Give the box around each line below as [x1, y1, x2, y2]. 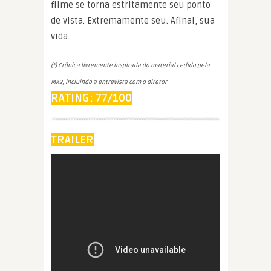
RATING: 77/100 [51, 91, 132, 105]
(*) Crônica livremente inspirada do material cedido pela [51, 61, 210, 69]
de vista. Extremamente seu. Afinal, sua [51, 15, 215, 26]
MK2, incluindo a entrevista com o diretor [51, 78, 167, 86]
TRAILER [51, 132, 94, 146]
